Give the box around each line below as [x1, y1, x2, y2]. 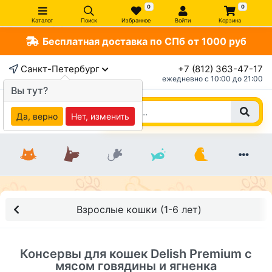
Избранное [121, 17, 151, 24]
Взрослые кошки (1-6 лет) [76, 203, 202, 216]
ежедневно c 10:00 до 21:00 [162, 74, 263, 83]
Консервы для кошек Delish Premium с [20, 246, 252, 261]
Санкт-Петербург [21, 63, 100, 75]
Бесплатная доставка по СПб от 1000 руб [42, 35, 246, 47]
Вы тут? [11, 84, 48, 97]
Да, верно [16, 111, 58, 121]
